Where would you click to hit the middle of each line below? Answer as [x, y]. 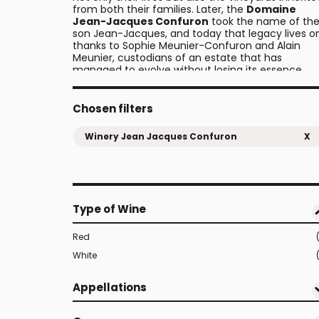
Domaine [271, 9]
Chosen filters [113, 109]
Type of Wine [109, 209]
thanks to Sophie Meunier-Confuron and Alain [187, 46]
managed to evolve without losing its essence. [188, 70]
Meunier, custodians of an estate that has [177, 58]
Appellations [110, 287]
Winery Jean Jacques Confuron [161, 136]
